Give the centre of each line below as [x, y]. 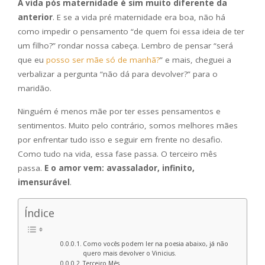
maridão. [35, 88]
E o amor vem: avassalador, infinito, [119, 168]
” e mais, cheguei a [195, 60]
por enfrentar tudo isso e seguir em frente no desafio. [120, 140]
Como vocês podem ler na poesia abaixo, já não [156, 244]
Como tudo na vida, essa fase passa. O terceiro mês [117, 154]
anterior [35, 17]
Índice [39, 213]
